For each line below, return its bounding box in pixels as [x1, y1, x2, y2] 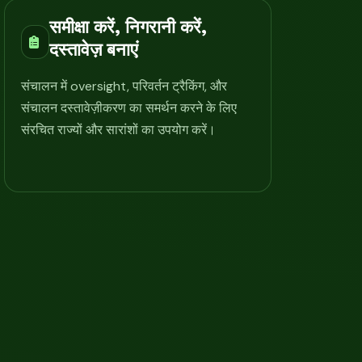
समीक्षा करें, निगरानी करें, [49, 15, 208, 37]
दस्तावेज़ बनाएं [49, 38, 139, 60]
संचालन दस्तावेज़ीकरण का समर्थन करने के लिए [21, 99, 238, 116]
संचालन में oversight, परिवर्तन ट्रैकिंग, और [21, 77, 228, 95]
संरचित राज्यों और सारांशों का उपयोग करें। [21, 120, 217, 138]
